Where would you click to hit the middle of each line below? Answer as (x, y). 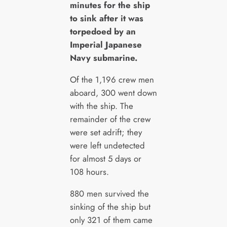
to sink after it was (106, 18)
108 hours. (89, 172)
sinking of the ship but (110, 206)
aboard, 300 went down (113, 92)
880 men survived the (109, 193)
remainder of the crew (110, 119)
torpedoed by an (103, 31)
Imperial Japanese (106, 44)
